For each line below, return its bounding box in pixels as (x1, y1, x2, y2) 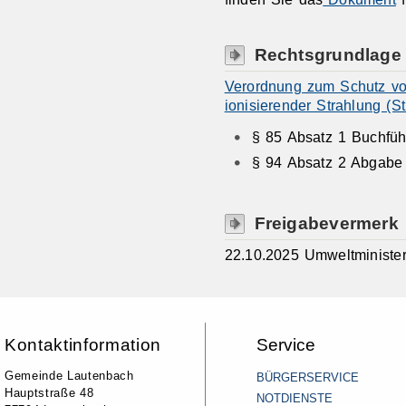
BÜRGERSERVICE (256, 371, 359, 385)
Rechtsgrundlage (254, 43, 401, 64)
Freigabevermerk (254, 213, 399, 234)
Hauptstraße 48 (5, 386, 94, 401)
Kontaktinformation (5, 333, 161, 354)
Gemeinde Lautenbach (5, 369, 134, 383)
